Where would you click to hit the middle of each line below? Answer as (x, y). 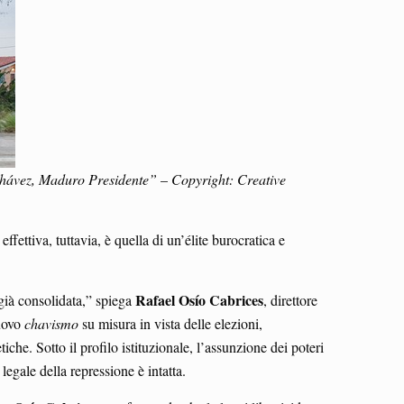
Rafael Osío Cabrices (199, 299)
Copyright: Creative (229, 179)
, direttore (290, 299)
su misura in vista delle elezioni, (172, 323)
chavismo (53, 323)
